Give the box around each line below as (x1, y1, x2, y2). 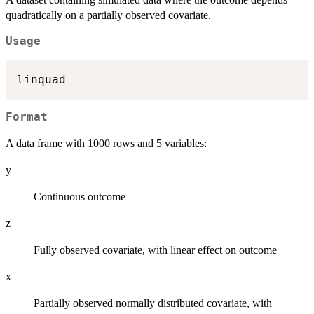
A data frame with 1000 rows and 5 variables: (6, 137, 207, 150)
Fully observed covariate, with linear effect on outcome (34, 244, 277, 257)
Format (6, 111, 48, 124)
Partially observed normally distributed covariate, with (34, 297, 272, 310)
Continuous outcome (34, 191, 125, 203)
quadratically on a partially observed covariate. (6, 9, 211, 22)
